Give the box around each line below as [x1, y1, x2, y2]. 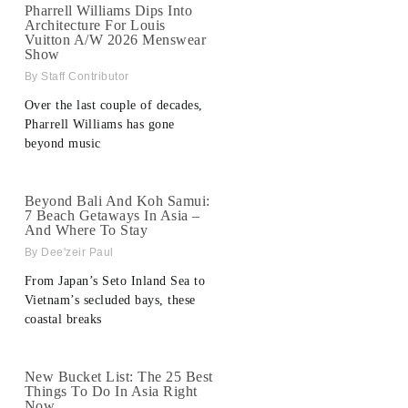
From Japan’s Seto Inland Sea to [24, 274, 206, 289]
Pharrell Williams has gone [24, 117, 175, 132]
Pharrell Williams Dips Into [24, 3, 193, 19]
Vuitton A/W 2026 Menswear [24, 32, 207, 48]
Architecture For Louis [24, 17, 166, 34]
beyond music [24, 137, 101, 151]
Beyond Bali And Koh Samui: [24, 193, 210, 209]
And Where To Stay [24, 222, 148, 239]
